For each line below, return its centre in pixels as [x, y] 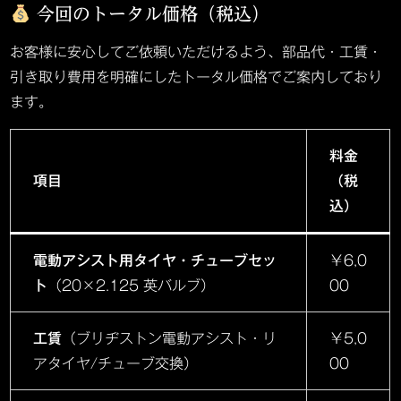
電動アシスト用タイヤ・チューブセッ [155, 261]
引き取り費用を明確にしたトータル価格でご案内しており [196, 77]
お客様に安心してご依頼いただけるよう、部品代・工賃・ [196, 52]
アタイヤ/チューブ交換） [116, 364]
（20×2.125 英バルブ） [132, 286]
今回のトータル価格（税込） [149, 14]
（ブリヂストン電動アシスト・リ [170, 339]
